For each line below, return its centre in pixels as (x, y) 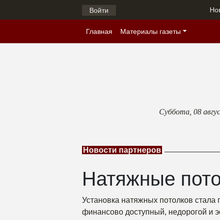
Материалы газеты (151, 31)
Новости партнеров (122, 150)
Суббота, (176, 112)
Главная (99, 31)
